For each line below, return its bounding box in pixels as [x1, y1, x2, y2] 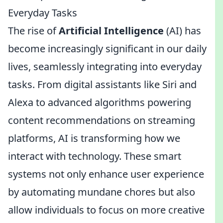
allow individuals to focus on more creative [8, 203, 205, 217]
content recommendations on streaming [8, 113, 195, 127]
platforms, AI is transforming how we [8, 131, 180, 145]
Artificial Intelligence [59, 24, 164, 37]
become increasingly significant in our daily [8, 42, 207, 55]
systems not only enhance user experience [8, 167, 204, 181]
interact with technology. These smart [8, 149, 181, 163]
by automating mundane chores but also [8, 185, 195, 199]
